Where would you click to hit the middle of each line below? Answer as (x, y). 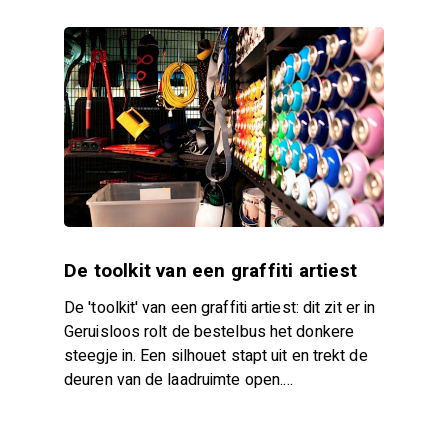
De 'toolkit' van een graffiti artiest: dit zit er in (220, 307)
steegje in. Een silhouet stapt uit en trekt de (216, 355)
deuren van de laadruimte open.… (179, 379)
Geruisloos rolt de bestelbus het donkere (209, 331)
